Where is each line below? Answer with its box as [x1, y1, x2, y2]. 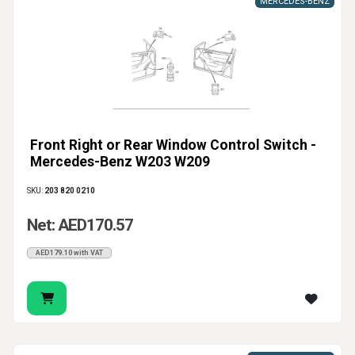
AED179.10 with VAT [36, 249, 103, 258]
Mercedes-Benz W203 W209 [30, 154, 210, 170]
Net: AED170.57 [27, 216, 133, 235]
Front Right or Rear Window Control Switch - [30, 137, 316, 154]
